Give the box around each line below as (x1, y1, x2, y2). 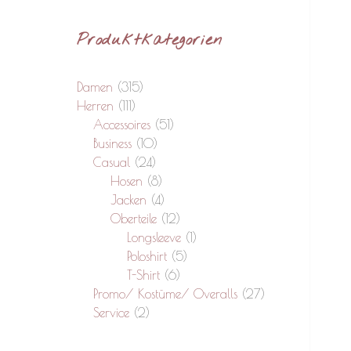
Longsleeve (126, 230, 181, 244)
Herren (77, 98, 114, 113)
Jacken (110, 192, 147, 207)
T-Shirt (126, 267, 160, 282)
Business (93, 136, 132, 150)
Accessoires (93, 117, 151, 132)
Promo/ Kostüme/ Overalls (93, 286, 238, 301)
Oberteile (110, 211, 157, 226)
